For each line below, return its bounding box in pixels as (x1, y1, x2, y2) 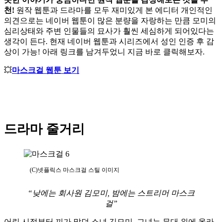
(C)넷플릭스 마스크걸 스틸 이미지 (30, 166, 119, 174)
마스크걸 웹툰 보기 (12, 66, 79, 75)
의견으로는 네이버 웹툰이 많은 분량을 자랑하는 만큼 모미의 (4, 16, 216, 25)
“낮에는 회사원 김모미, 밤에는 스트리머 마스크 (27, 189, 195, 198)
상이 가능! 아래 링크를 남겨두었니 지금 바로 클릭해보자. (4, 48, 205, 56)
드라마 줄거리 (4, 121, 85, 136)
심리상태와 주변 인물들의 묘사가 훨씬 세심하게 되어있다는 (4, 27, 214, 36)
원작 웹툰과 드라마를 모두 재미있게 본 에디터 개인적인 (16, 6, 213, 15)
